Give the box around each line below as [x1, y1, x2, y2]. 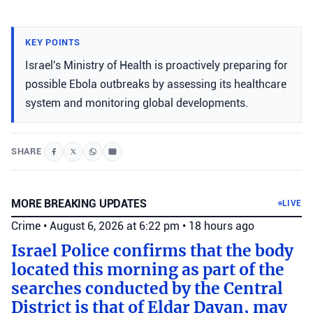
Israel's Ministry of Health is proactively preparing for [25, 58, 288, 72]
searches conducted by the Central [11, 278, 283, 298]
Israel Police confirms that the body [11, 240, 293, 261]
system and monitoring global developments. [25, 96, 248, 110]
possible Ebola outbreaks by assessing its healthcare [25, 77, 286, 91]
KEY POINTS [25, 36, 80, 48]
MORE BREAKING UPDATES [11, 196, 147, 210]
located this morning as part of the [11, 259, 284, 279]
